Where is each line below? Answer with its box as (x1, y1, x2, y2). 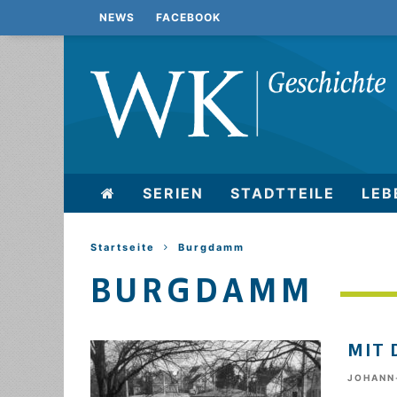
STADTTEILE (230, 184, 335, 202)
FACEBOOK (156, 11, 221, 24)
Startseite (90, 241, 155, 253)
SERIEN (143, 184, 204, 202)
